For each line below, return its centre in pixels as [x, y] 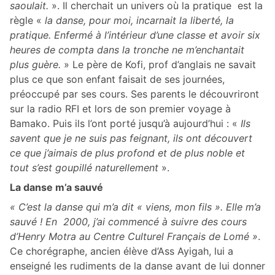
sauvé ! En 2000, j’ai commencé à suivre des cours [128, 222]
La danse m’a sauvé [56, 188]
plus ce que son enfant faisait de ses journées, [117, 79]
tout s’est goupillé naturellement [84, 168]
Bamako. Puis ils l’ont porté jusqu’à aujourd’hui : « [125, 124]
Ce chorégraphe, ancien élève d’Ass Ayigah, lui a [122, 251]
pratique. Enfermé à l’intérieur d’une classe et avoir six [135, 35]
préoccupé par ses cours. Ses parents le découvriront [134, 94]
